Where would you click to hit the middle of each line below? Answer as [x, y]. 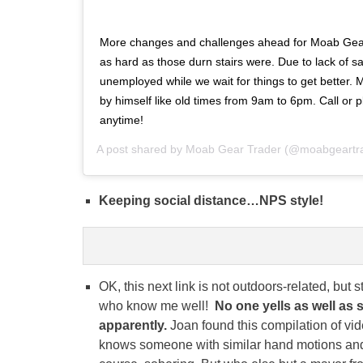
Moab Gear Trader [233, 149]
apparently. [133, 326]
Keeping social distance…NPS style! [211, 201]
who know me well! [157, 306]
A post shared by [141, 149]
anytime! [122, 120]
